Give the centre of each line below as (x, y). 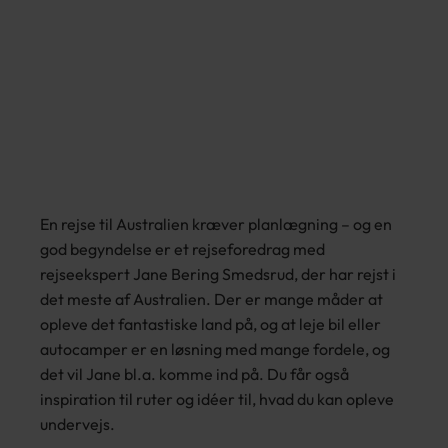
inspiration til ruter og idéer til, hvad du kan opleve (217, 399)
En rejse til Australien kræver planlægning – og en (216, 224)
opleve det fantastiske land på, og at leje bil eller (210, 324)
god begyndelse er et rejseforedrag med (182, 249)
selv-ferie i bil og (224, 52)
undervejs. (77, 424)
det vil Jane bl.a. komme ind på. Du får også (194, 374)
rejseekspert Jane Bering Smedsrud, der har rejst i (218, 274)
